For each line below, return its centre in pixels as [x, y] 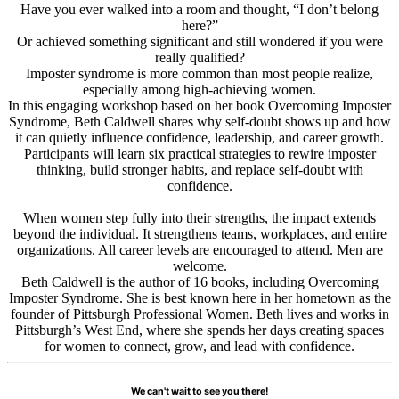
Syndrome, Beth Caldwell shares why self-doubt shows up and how [199, 122]
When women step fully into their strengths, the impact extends [199, 218]
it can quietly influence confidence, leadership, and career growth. [199, 138]
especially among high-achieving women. [199, 90]
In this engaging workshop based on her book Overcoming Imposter [199, 106]
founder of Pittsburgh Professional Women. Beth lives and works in [199, 314]
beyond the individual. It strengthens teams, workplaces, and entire [199, 234]
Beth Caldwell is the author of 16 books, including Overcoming [199, 282]
